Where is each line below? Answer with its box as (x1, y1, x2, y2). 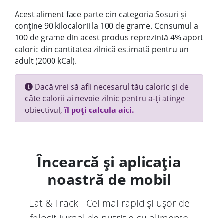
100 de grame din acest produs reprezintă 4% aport (15, 32, 203, 43)
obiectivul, (25, 105, 64, 115)
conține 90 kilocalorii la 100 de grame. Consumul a (15, 20, 198, 31)
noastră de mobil (47, 169, 171, 189)
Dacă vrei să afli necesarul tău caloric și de (33, 81, 189, 92)
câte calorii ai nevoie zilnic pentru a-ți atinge (25, 93, 185, 104)
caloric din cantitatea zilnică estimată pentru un (15, 44, 189, 54)
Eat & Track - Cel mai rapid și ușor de (28, 197, 190, 210)
